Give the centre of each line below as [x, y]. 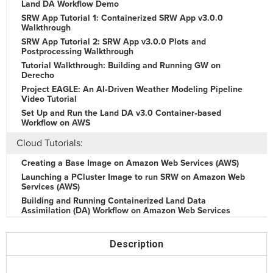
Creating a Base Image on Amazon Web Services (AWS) [130, 163]
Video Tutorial [49, 99]
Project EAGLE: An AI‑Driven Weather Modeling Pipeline [132, 89]
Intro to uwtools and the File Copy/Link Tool [107, 261]
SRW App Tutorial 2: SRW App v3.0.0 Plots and [114, 42]
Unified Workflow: [54, 241]
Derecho [38, 75]
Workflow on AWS [56, 123]
